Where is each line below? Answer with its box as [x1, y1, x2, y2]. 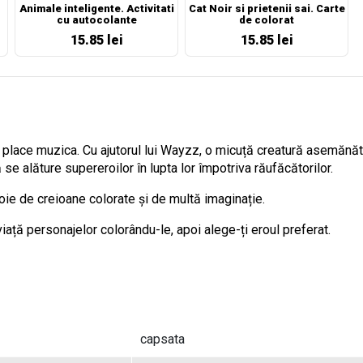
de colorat [239, 14, 294, 26]
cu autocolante [56, 14, 137, 26]
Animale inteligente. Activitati [19, 2, 174, 15]
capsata [140, 331, 185, 347]
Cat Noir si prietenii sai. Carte [188, 2, 345, 15]
